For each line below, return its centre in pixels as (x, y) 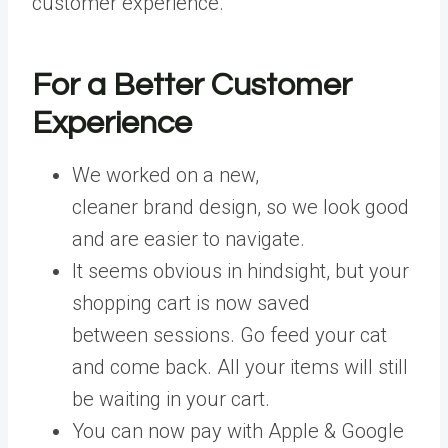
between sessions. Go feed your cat (229, 335)
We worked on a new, (165, 175)
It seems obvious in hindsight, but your (240, 271)
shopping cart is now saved (191, 303)
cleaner (105, 207)
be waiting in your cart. (171, 399)
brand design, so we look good (276, 207)
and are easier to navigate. (188, 239)
